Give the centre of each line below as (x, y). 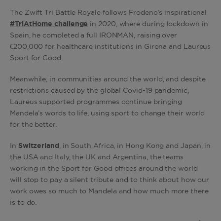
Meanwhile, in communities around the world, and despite (108, 79)
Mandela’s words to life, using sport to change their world (108, 113)
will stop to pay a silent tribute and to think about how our (110, 180)
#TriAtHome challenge (49, 24)
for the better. (34, 125)
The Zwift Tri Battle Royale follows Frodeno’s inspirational (109, 13)
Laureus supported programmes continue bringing (96, 102)
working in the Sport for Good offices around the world (104, 169)
